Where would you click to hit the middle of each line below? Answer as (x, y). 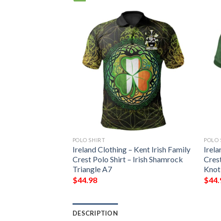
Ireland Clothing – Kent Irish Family (131, 149)
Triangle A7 (92, 169)
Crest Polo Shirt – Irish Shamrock (128, 159)
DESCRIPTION (95, 213)
